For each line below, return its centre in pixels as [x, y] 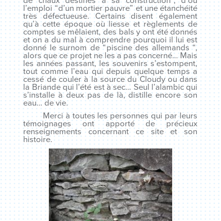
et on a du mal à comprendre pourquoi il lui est [110, 40]
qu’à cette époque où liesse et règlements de [110, 24]
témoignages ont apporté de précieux [110, 124]
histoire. [38, 140]
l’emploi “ [41, 8]
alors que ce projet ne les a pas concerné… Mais [110, 56]
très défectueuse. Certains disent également [110, 16]
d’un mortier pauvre [94, 8]
